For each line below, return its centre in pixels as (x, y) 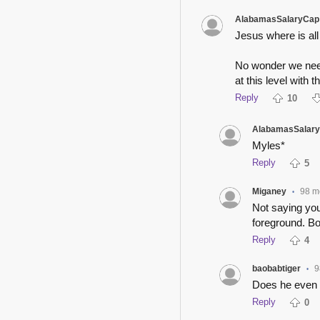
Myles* (269, 145)
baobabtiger (277, 268)
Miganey (270, 191)
